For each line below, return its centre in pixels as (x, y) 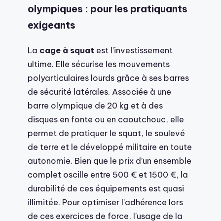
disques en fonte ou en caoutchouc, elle (106, 119)
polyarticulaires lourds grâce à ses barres (108, 78)
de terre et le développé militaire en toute (110, 147)
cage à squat (67, 50)
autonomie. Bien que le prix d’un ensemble (110, 161)
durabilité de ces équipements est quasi (106, 188)
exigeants (52, 25)
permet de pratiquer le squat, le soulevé (106, 133)
